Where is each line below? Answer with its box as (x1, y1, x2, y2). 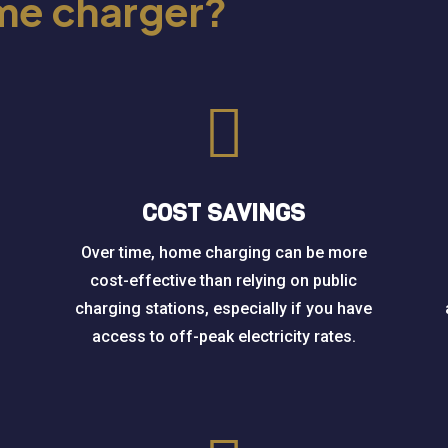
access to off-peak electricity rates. (91, 326, 356, 346)
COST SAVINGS (142, 196, 306, 229)
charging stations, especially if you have (75, 298, 373, 318)
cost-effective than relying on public (90, 270, 358, 290)
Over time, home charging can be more (80, 242, 367, 262)
